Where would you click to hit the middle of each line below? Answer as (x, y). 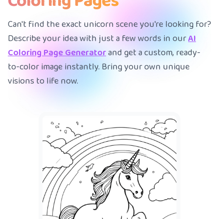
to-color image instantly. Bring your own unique (99, 67)
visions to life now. (43, 81)
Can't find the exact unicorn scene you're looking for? (109, 25)
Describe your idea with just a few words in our (98, 39)
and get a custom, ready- (153, 53)
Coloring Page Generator (57, 53)
